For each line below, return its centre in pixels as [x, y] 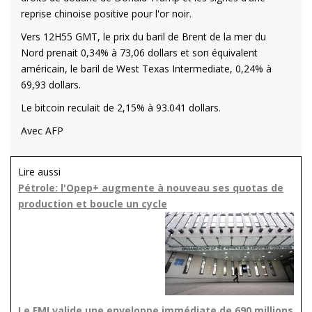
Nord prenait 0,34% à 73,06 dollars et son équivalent [139, 52]
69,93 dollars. [51, 84]
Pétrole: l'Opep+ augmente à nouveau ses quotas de [151, 187]
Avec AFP [42, 130]
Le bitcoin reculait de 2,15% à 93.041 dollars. [121, 107]
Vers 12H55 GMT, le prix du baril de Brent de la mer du [143, 36]
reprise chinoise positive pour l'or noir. [106, 13]
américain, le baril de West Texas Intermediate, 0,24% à [146, 68]
